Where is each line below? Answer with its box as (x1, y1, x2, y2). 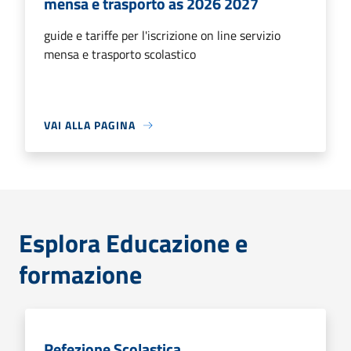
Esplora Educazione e (19, 224, 248, 262)
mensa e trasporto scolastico (44, 45, 196, 63)
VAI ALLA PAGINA (44, 117, 136, 133)
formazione (19, 255, 142, 293)
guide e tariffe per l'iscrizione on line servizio (44, 26, 280, 45)
